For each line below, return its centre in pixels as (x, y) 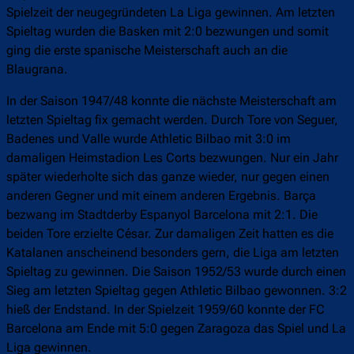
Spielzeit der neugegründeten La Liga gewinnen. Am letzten (171, 13)
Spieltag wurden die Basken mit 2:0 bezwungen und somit (168, 32)
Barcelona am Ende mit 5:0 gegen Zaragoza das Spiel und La (176, 329)
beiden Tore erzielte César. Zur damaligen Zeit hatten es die (170, 234)
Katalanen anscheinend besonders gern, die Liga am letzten (173, 253)
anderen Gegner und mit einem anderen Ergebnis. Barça (161, 196)
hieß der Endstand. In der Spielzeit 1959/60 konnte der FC (166, 310)
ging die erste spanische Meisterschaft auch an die (147, 51)
